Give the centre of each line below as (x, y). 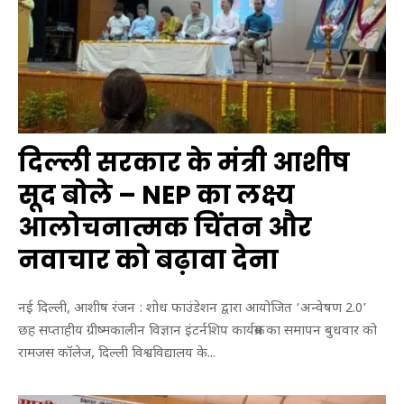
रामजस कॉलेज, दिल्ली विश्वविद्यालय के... (117, 353)
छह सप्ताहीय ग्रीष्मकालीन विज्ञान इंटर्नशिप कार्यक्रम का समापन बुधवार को (197, 331)
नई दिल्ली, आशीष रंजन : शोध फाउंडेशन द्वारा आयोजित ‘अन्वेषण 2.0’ (193, 308)
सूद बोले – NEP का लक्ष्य (156, 196)
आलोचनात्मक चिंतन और (165, 228)
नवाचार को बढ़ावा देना (148, 261)
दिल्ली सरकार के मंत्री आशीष (184, 163)
